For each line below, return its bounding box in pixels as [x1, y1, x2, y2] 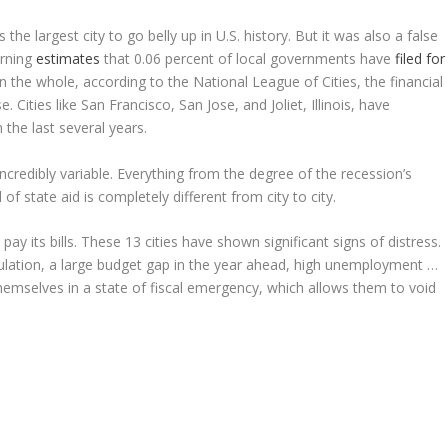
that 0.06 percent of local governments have [100, 49, 396, 69]
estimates [36, 49, 101, 69]
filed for [395, 49, 446, 69]
